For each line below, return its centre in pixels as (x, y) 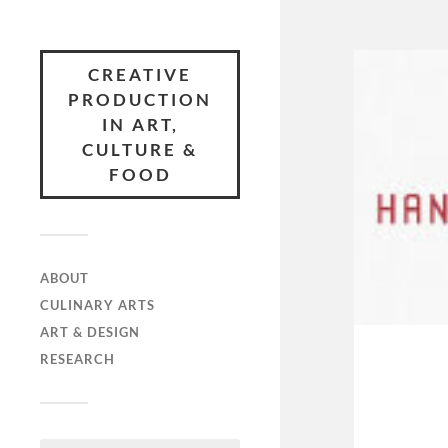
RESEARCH (77, 359)
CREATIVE (140, 74)
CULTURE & (140, 149)
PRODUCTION (140, 99)
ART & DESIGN (90, 332)
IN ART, (140, 124)
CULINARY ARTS (97, 305)
